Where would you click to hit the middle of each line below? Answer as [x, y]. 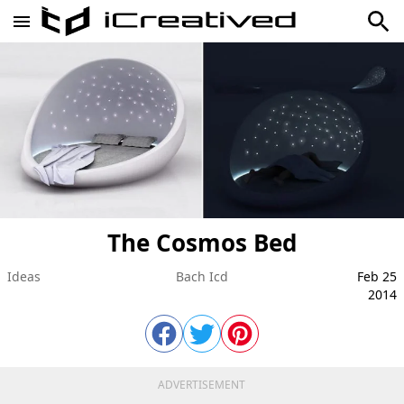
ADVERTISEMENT [202, 384]
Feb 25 [376, 276]
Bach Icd [202, 276]
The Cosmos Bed [202, 242]
